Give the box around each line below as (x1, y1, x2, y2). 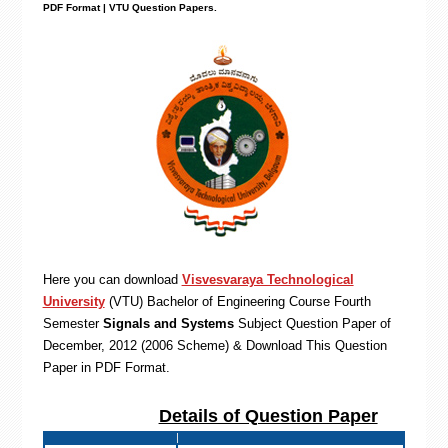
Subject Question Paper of (237, 316, 391, 331)
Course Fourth (288, 294, 371, 309)
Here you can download (42, 272, 182, 287)
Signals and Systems (98, 316, 238, 331)
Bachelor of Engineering (146, 294, 285, 309)
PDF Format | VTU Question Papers (42, 2, 214, 13)
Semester (42, 316, 99, 331)
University (42, 294, 105, 309)
